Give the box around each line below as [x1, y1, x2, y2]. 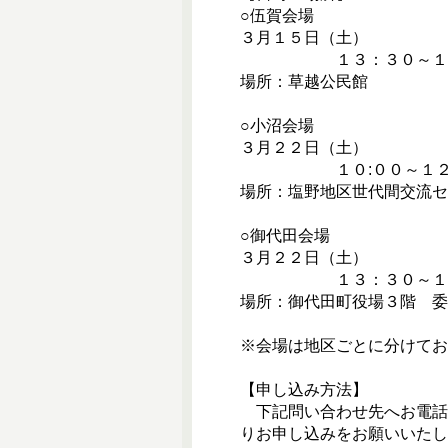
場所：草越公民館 [239, 73, 368, 90]
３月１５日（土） [239, 29, 368, 46]
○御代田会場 [239, 227, 330, 244]
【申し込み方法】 [239, 381, 368, 398]
